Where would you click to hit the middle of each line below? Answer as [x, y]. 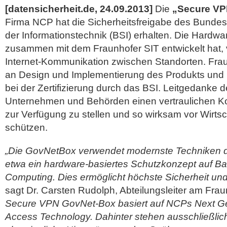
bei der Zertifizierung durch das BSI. [84, 88]
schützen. [26, 127]
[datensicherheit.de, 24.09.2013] [79, 9]
